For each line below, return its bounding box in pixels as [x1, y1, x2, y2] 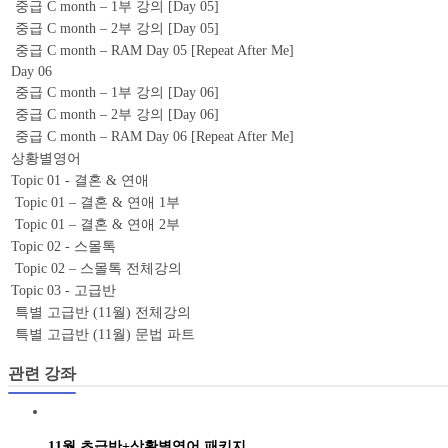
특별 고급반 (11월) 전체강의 [15, 305, 191, 321]
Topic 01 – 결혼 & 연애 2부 [15, 217, 180, 233]
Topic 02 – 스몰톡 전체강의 [15, 261, 182, 277]
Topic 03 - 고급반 [11, 283, 116, 299]
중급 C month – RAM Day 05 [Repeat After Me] [15, 43, 294, 59]
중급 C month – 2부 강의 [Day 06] [15, 107, 219, 123]
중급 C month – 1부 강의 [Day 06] [15, 85, 219, 101]
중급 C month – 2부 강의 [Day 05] [15, 21, 219, 37]
